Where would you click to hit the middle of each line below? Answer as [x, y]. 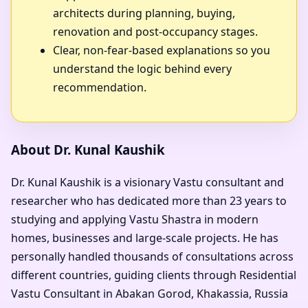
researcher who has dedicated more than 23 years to [149, 201]
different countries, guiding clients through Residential [154, 275]
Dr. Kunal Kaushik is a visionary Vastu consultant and [147, 183]
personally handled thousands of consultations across [152, 257]
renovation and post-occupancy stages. [155, 32]
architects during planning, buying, [144, 13]
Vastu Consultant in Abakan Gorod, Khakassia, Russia [150, 294]
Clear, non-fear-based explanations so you [162, 51]
